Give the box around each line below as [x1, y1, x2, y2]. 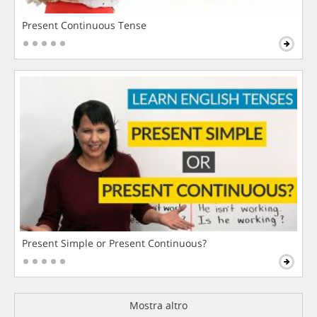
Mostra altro [129, 299, 188, 313]
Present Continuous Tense [22, 18, 146, 33]
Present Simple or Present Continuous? [22, 236, 207, 250]
